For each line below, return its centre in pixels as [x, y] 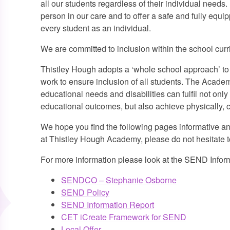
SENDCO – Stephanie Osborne [119, 180]
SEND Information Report [107, 205]
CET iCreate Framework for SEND [123, 217]
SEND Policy [85, 193]
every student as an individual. [95, 28]
